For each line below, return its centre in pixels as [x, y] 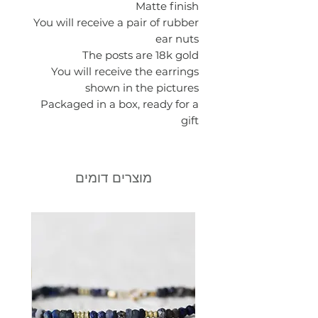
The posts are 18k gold [141, 55]
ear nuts [177, 39]
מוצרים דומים [114, 178]
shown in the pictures [142, 88]
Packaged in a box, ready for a [120, 104]
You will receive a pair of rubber [116, 22]
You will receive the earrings [125, 71]
